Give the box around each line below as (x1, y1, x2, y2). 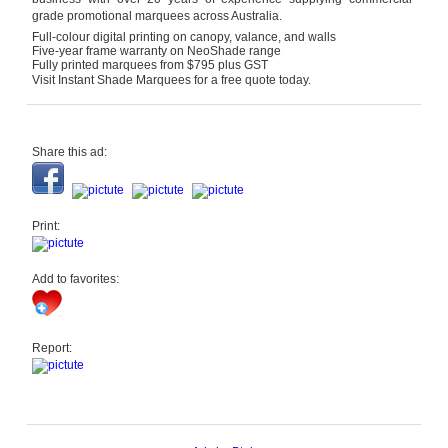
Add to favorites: (32, 272, 120, 286)
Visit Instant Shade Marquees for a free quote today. (32, 73, 312, 87)
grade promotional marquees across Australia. (32, 9, 283, 23)
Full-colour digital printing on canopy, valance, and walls (32, 30, 337, 44)
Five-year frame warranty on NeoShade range (32, 44, 282, 58)
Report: (32, 341, 73, 355)
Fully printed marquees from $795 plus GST (32, 58, 269, 72)
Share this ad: (32, 145, 108, 159)
